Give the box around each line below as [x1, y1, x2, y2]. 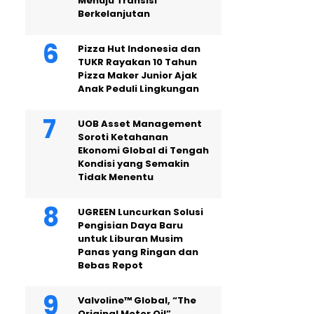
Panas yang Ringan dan [78, 245, 198, 259]
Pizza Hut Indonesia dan [78, 42, 200, 55]
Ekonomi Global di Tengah [78, 144, 209, 157]
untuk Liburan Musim [78, 232, 183, 245]
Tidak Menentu [78, 170, 153, 184]
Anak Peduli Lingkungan [78, 82, 199, 95]
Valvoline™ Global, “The [78, 294, 196, 307]
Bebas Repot [78, 259, 143, 272]
